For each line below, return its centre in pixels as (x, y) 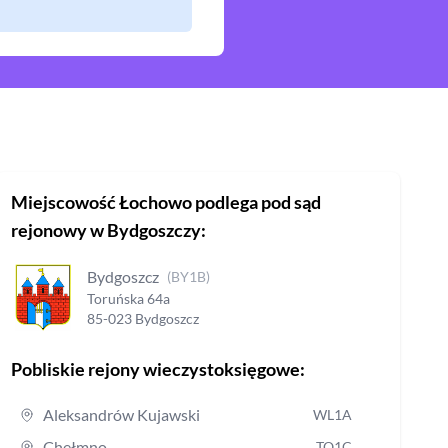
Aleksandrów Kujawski (121, 414)
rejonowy (50, 230)
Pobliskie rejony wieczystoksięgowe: (157, 368)
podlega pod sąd (256, 202)
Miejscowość (64, 202)
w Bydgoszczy (145, 230)
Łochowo (155, 202)
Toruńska (115, 299)
